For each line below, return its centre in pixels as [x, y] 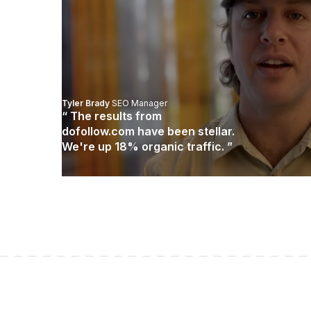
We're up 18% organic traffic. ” [147, 147]
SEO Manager [138, 103]
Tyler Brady [86, 103]
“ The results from [112, 116]
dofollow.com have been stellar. [148, 132]
